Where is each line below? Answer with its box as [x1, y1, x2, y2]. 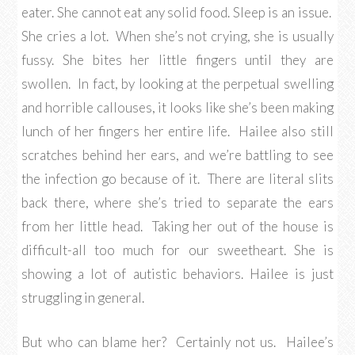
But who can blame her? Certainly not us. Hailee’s [21, 334, 334, 350]
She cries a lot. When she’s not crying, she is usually [21, 28, 334, 44]
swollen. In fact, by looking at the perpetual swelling [21, 75, 334, 92]
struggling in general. [21, 289, 145, 306]
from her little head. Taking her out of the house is [21, 218, 334, 235]
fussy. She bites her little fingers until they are [21, 52, 334, 68]
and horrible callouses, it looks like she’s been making [21, 99, 334, 116]
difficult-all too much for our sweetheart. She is [21, 242, 334, 258]
